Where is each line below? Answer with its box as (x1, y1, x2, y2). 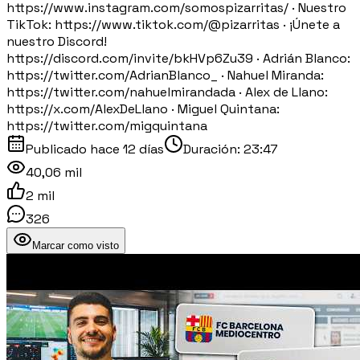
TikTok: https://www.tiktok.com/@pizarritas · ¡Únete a (6, 15, 340, 33)
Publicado (26, 140, 90, 157)
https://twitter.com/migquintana (6, 117, 207, 134)
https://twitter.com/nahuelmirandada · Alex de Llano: (6, 83, 328, 100)
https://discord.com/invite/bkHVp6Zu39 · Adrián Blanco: (6, 49, 350, 67)
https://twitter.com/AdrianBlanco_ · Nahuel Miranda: (6, 66, 324, 84)
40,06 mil (26, 163, 82, 181)
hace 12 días (90, 140, 164, 157)
